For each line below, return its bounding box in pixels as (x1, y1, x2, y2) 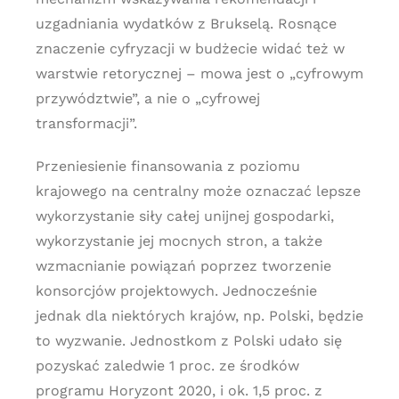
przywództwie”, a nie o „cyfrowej (35, 90, 260, 107)
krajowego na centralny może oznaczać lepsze (35, 183, 361, 199)
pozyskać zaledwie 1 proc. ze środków (35, 357, 299, 374)
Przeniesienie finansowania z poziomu (35, 158, 300, 175)
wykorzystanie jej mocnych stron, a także (35, 232, 322, 249)
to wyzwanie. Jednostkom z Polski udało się (35, 332, 342, 349)
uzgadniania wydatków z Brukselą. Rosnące (35, 15, 337, 32)
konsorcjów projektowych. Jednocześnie (35, 282, 317, 299)
